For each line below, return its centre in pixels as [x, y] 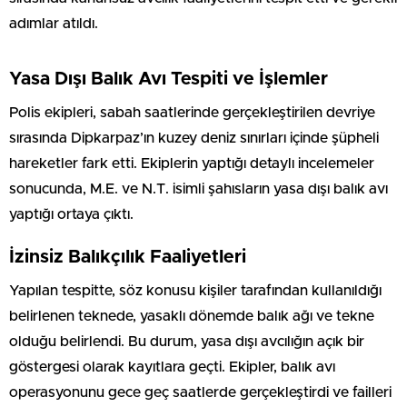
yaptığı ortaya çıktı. [71, 215]
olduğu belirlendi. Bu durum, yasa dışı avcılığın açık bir [187, 342]
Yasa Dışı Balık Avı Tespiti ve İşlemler [169, 79]
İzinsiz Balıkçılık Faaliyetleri [128, 258]
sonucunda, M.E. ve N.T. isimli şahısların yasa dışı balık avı [199, 189]
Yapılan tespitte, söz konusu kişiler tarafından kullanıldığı [195, 291]
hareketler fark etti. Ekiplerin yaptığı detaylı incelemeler [192, 164]
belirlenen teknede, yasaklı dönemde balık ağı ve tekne [192, 317]
